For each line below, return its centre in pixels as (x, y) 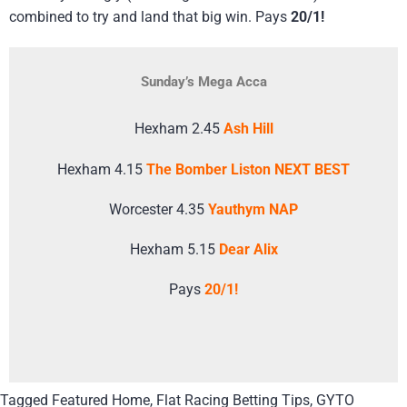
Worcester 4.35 (159, 209)
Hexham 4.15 (102, 169)
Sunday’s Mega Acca (203, 82)
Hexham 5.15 (174, 250)
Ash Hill (248, 129)
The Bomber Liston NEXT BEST (248, 169)
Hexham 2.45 (179, 129)
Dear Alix (248, 250)
